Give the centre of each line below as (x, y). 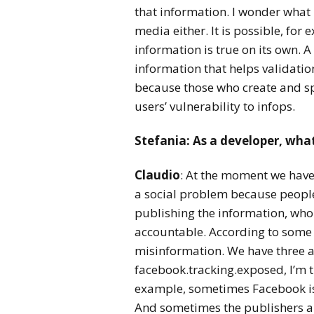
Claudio (157, 175)
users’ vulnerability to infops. (215, 106)
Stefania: (164, 141)
